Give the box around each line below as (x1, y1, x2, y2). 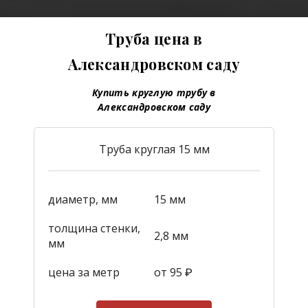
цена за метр (48, 264, 120, 280)
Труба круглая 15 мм (98, 141, 210, 157)
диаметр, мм (48, 191, 118, 207)
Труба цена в (105, 28, 203, 48)
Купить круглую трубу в (92, 85, 216, 99)
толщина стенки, (48, 220, 140, 236)
